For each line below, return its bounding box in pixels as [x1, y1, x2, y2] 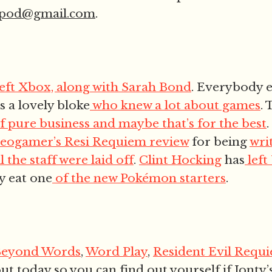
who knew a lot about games [92, 98, 260, 112]
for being [189, 134, 250, 149]
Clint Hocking [139, 152, 222, 167]
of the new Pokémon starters [55, 171, 226, 185]
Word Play [86, 244, 148, 259]
